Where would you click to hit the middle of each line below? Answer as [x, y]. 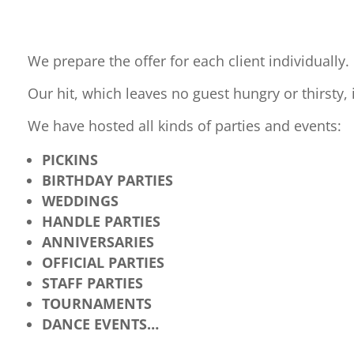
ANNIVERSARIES [98, 241]
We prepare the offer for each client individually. [188, 60]
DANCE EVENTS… [100, 324]
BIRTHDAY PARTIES [107, 180]
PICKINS [70, 159]
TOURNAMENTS [96, 303]
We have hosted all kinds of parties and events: [184, 125]
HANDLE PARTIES [101, 221]
